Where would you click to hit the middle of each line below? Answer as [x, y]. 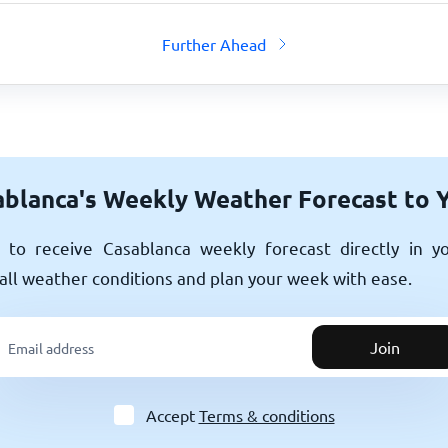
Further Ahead [214, 44]
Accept [172, 415]
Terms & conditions [266, 415]
